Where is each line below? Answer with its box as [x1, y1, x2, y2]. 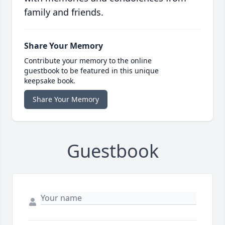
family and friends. [24, 6, 103, 19]
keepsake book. [24, 76, 75, 86]
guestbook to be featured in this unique [24, 66, 159, 76]
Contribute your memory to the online [24, 56, 152, 66]
